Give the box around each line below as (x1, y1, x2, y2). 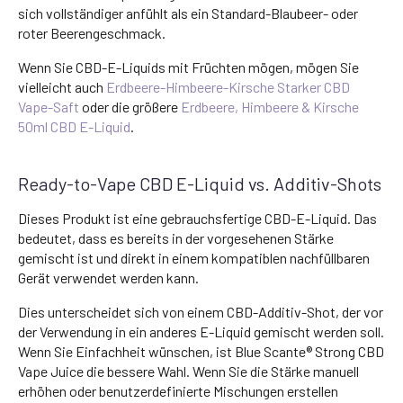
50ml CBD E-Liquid (18, 117, 130, 135)
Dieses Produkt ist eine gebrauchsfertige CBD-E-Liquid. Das (18, 209, 377, 227)
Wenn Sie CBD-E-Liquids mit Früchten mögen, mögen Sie (18, 58, 359, 76)
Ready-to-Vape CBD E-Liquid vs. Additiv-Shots (18, 172, 381, 194)
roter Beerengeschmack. (18, 23, 166, 41)
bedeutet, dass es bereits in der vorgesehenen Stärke (18, 228, 334, 246)
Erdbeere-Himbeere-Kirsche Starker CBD (106, 77, 350, 95)
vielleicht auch (18, 77, 106, 95)
